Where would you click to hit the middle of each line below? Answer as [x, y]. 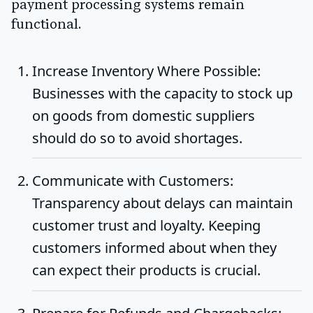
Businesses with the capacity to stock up [162, 93]
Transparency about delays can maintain [162, 203]
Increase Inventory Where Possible [145, 71]
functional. [46, 25]
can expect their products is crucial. [146, 270]
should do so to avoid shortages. [137, 138]
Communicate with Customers [131, 181]
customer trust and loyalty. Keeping [146, 226]
